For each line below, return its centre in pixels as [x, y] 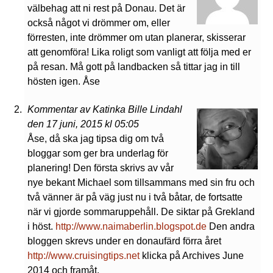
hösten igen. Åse [64, 82]
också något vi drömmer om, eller [99, 23]
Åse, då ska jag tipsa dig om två [96, 139]
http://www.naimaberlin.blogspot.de [131, 227]
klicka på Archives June [192, 256]
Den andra [231, 227]
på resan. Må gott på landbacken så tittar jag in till [134, 67]
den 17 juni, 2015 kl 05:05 [83, 124]
